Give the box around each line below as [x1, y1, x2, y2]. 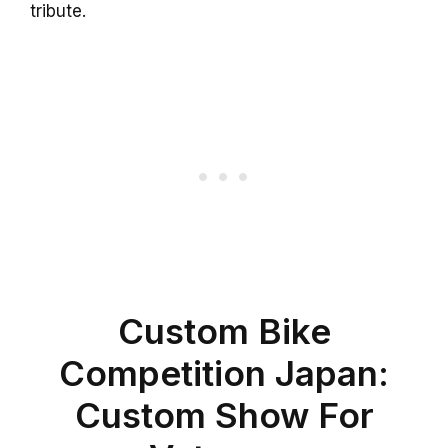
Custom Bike [117, 309, 331, 352]
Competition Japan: [59, 351, 389, 394]
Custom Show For [74, 393, 374, 436]
